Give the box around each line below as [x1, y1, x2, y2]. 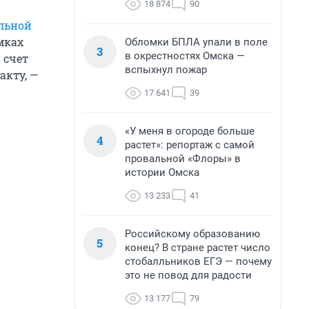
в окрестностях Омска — [125, 50, 245, 62]
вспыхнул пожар [125, 63, 207, 76]
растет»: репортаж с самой [125, 139, 255, 151]
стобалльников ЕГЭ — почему [125, 255, 272, 268]
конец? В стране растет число [125, 241, 270, 254]
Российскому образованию [125, 228, 260, 240]
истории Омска [125, 166, 199, 179]
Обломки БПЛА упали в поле [125, 36, 268, 48]
